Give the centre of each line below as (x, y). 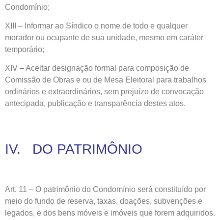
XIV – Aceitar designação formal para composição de (97, 68)
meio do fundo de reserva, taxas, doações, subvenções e (104, 201)
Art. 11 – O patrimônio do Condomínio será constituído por (105, 190)
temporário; (25, 49)
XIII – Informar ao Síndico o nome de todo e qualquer (96, 26)
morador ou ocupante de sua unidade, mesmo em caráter (104, 37)
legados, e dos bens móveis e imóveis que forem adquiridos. (110, 213)
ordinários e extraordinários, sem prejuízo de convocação (104, 92)
